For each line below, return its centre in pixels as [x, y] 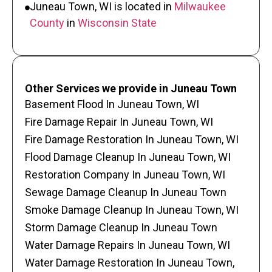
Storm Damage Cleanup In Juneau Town [121, 227]
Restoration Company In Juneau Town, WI [125, 174]
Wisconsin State [117, 22]
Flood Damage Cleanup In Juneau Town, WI [128, 157]
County [47, 22]
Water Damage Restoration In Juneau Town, [130, 262]
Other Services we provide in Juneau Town [131, 88]
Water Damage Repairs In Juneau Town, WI [127, 245]
